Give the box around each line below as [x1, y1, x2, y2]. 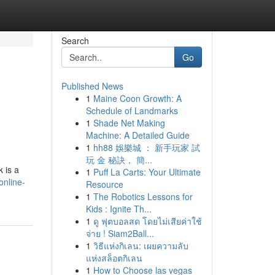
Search [61, 34, 89, 47]
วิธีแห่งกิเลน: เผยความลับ [93, 239, 188, 252]
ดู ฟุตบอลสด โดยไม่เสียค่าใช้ [93, 215, 202, 227]
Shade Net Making [93, 117, 165, 129]
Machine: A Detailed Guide [85, 129, 190, 141]
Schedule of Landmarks [85, 104, 178, 117]
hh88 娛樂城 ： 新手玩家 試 [93, 141, 200, 153]
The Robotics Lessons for [93, 190, 193, 203]
